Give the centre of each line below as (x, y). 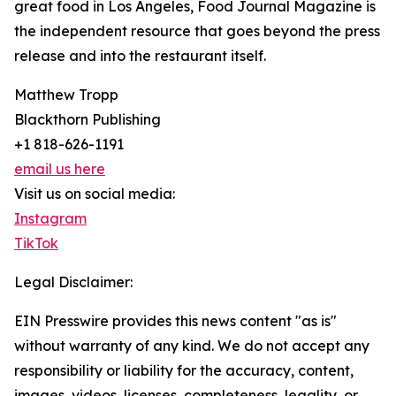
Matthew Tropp (66, 95)
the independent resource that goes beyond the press (197, 31)
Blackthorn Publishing (88, 120)
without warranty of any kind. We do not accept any (192, 346)
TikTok (36, 244)
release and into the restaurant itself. (140, 56)
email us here (60, 169)
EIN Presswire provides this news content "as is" (175, 321)
